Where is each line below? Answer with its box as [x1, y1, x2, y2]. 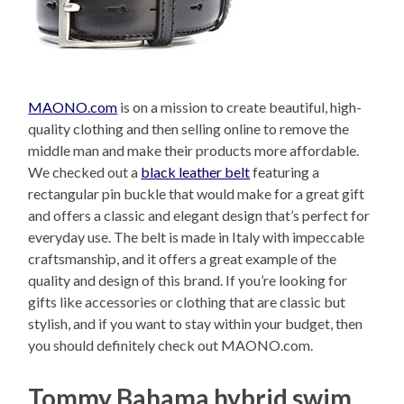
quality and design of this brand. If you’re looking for [28, 271, 348, 289]
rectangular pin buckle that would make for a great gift [28, 184, 365, 202]
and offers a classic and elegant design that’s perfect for [28, 206, 371, 224]
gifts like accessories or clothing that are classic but [28, 292, 346, 310]
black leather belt [141, 162, 251, 180]
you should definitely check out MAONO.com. [28, 335, 314, 353]
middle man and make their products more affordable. [28, 141, 360, 159]
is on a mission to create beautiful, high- [117, 97, 363, 115]
